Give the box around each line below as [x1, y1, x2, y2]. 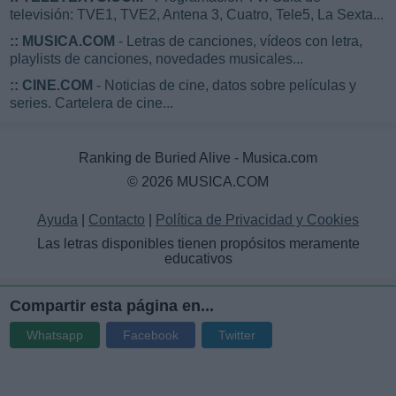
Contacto [88, 211, 145, 227]
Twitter [218, 327, 255, 342]
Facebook [123, 327, 179, 342]
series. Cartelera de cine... [10, 95, 173, 110]
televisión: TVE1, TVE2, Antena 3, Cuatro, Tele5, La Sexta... [10, 6, 384, 22]
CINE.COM [22, 77, 93, 93]
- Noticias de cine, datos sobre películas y [93, 77, 356, 93]
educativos [164, 250, 232, 266]
